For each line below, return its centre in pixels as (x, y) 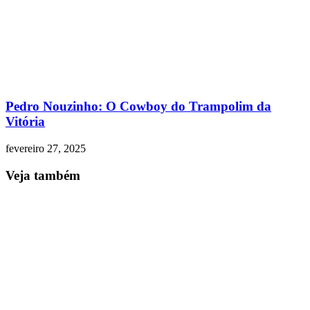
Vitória (25, 122)
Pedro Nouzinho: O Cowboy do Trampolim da (138, 107)
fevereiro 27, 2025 (46, 149)
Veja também (43, 175)
